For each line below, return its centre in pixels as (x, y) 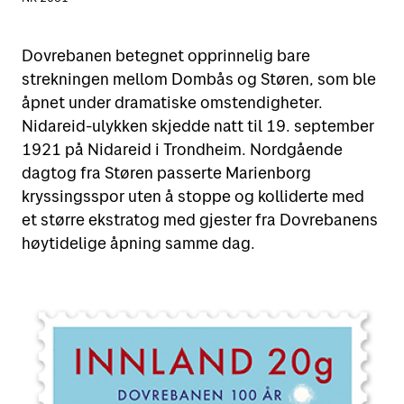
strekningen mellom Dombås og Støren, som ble (199, 79)
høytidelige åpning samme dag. (138, 243)
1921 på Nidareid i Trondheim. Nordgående (182, 150)
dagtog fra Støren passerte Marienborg (166, 173)
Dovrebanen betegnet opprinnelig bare (166, 56)
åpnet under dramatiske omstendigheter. (172, 103)
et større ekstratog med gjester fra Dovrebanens (200, 220)
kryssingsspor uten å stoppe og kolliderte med (193, 197)
